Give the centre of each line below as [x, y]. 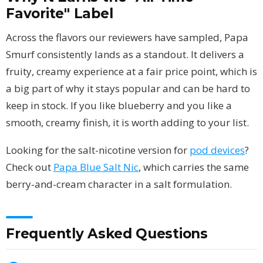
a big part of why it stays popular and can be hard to [128, 88]
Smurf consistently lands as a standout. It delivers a [125, 54]
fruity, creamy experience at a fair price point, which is [131, 71]
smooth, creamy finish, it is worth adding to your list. [127, 122]
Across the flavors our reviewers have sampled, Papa [127, 37]
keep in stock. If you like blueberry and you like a [119, 105]
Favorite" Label [60, 13]
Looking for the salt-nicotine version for [98, 150]
